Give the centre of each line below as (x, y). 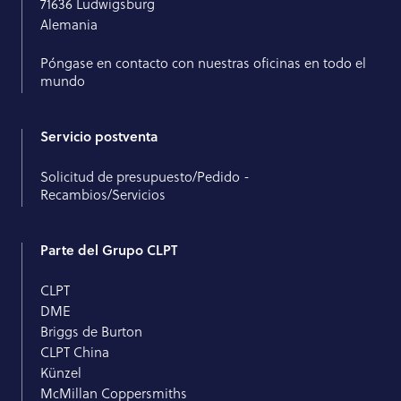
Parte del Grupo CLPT (109, 250)
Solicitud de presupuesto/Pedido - (145, 177)
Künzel (61, 373)
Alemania (69, 25)
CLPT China (75, 353)
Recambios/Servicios (105, 195)
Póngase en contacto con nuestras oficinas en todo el (203, 64)
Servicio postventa (99, 137)
